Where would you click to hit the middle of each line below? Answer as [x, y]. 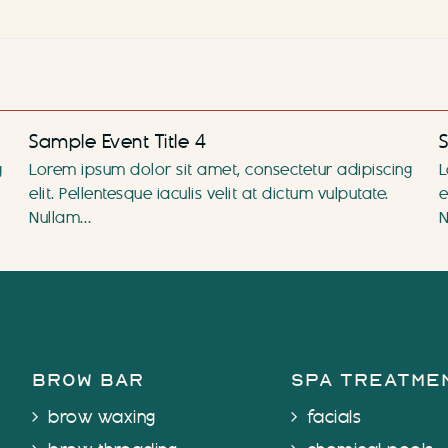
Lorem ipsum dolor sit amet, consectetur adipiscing [221, 170]
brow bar [88, 379]
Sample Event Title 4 [118, 142]
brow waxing [102, 417]
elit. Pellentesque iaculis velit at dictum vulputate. [209, 194]
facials [334, 417]
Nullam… [60, 218]
